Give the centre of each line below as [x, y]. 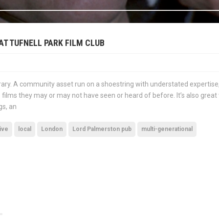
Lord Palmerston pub [102, 129]
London [52, 129]
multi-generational [167, 129]
